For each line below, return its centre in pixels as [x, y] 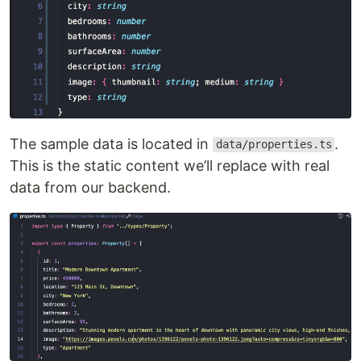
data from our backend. [90, 187]
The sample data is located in [111, 143]
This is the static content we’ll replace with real [170, 165]
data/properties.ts [274, 145]
